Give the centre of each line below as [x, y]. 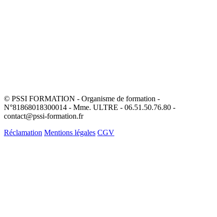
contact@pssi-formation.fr [44, 116]
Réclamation [23, 132]
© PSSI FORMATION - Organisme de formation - [82, 98]
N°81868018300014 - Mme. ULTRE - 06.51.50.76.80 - [90, 107]
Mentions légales [70, 132]
